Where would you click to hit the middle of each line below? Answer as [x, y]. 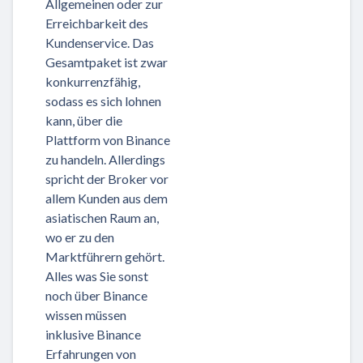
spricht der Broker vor [107, 179]
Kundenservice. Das [100, 43]
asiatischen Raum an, [102, 218]
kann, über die [84, 120]
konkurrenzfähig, [93, 81]
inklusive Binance [93, 334]
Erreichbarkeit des [97, 23]
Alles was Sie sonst [97, 276]
